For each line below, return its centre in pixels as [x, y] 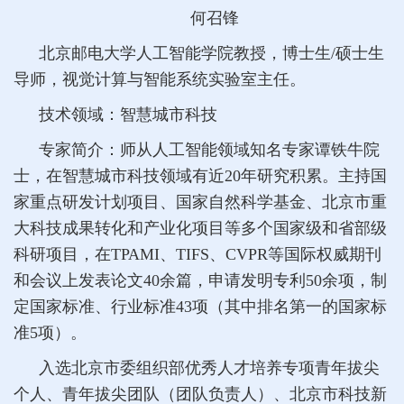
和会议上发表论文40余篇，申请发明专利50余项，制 [200, 280]
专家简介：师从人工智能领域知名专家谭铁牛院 [209, 149]
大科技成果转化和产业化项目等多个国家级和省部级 [200, 228]
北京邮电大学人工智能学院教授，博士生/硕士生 [211, 53]
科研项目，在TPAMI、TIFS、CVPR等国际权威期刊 [197, 254]
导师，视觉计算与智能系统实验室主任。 [160, 79]
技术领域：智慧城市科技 [128, 114]
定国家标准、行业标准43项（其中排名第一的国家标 [200, 306]
